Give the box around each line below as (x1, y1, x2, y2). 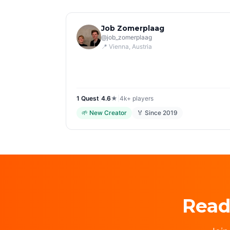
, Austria (129, 43, 152, 50)
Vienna (109, 43, 129, 50)
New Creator (89, 109, 127, 117)
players (131, 94, 154, 102)
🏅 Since (137, 109, 163, 117)
